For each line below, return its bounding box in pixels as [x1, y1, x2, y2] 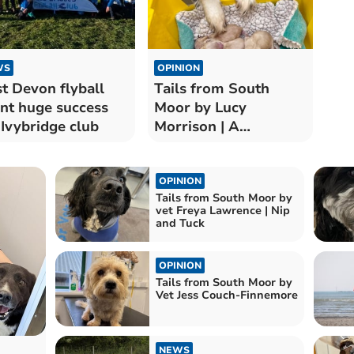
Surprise [153, 154, 213, 174]
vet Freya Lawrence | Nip [155, 202, 290, 218]
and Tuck [155, 215, 205, 231]
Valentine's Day [153, 135, 260, 155]
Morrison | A [153, 116, 239, 136]
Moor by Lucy [153, 97, 247, 117]
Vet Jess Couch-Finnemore [155, 288, 298, 303]
